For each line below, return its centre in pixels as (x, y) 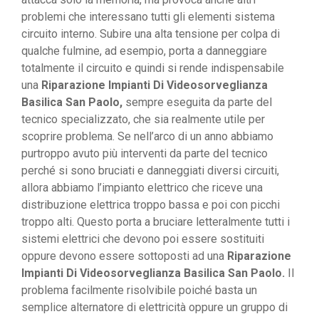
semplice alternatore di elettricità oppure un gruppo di (155, 308)
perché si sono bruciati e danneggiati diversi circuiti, (150, 171)
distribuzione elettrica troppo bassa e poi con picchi (151, 205)
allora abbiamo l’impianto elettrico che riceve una (142, 188)
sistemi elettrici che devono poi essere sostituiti (143, 239)
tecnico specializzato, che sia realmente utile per (143, 120)
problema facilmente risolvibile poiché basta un (139, 291)
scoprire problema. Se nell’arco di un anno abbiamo (147, 137)
